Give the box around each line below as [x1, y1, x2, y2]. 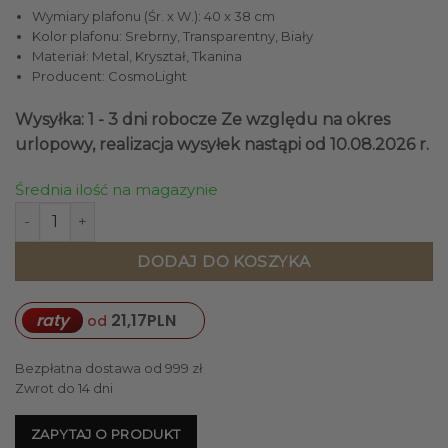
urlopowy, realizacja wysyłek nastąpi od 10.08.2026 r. [15, 134, 429, 154]
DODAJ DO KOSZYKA [137, 251, 311, 271]
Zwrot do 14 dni [15, 380, 113, 396]
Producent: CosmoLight [31, 68, 187, 85]
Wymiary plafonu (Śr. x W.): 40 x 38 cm [31, 8, 275, 25]
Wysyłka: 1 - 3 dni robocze [15, 109, 217, 129]
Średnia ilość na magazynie [15, 179, 218, 199]
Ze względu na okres [221, 109, 390, 129]
